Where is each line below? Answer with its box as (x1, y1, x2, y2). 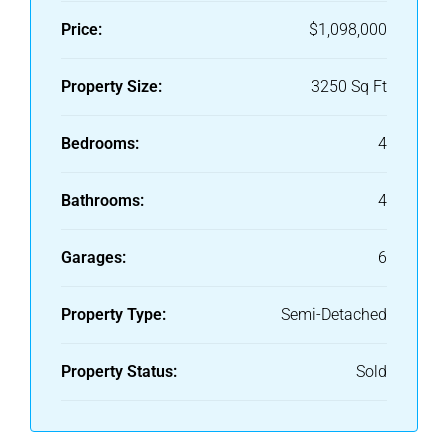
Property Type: (61, 305, 166, 325)
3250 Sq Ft (311, 77, 387, 97)
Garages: (61, 248, 126, 268)
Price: (61, 20, 102, 40)
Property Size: (61, 77, 162, 97)
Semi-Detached (281, 305, 387, 325)
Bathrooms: (61, 191, 144, 211)
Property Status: (61, 362, 177, 382)
